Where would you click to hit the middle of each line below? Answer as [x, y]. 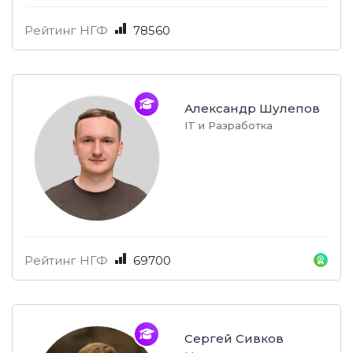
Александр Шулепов [252, 109]
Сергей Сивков [234, 339]
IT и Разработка [229, 126]
